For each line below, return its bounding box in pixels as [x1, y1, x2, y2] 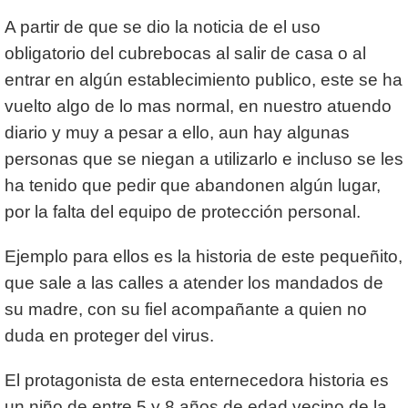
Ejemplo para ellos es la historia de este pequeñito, [5, 247, 403, 267]
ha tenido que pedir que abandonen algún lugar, [5, 176, 381, 196]
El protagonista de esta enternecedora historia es [5, 371, 389, 391]
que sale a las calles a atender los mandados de [5, 273, 383, 293]
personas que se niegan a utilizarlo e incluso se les [5, 149, 403, 169]
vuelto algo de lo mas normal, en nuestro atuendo [5, 97, 392, 117]
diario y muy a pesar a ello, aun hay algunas [5, 123, 350, 143]
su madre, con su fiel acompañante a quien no [5, 300, 367, 320]
